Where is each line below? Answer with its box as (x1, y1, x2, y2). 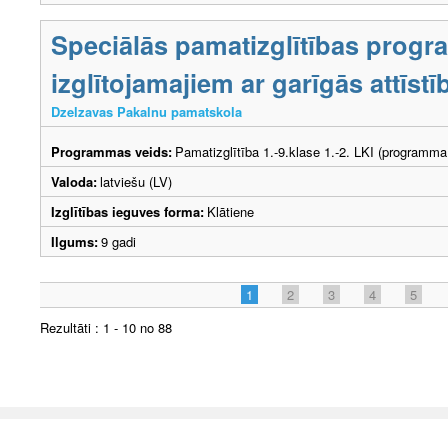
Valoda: (51, 171, 97, 191)
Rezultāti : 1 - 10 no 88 (40, 317, 172, 337)
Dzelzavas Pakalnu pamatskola (51, 101, 242, 121)
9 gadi (101, 231, 144, 251)
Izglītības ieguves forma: (51, 201, 204, 221)
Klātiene (207, 201, 254, 221)
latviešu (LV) (100, 171, 172, 191)
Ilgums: (51, 231, 98, 251)
